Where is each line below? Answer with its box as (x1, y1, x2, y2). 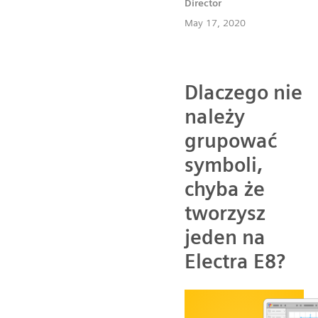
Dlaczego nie (185, 80, 302, 105)
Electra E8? (185, 249, 285, 274)
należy (185, 104, 245, 129)
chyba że (185, 177, 265, 202)
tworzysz (185, 201, 265, 226)
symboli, (185, 153, 263, 177)
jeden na (185, 225, 265, 250)
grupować (185, 128, 277, 153)
